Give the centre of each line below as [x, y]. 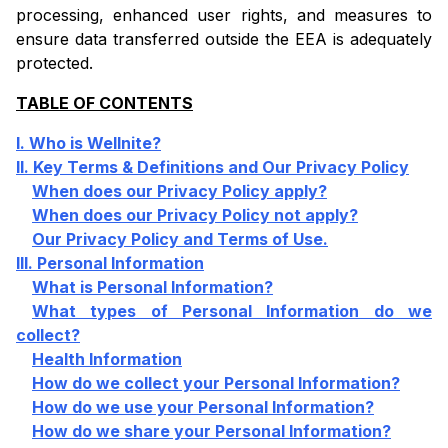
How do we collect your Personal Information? [216, 383]
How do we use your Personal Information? [203, 407]
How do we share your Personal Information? [211, 431]
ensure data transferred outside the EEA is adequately [224, 39]
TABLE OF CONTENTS [104, 103]
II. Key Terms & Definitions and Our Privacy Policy [212, 167]
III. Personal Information [110, 263]
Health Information [107, 359]
